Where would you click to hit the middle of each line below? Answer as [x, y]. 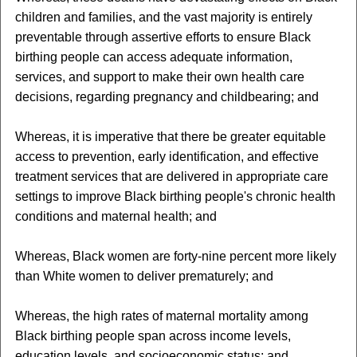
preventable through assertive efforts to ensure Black [163, 37]
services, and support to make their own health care [159, 77]
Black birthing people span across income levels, [153, 336]
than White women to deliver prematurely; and [144, 276]
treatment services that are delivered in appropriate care [171, 177]
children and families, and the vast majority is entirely [163, 17]
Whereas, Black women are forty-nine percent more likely [175, 256]
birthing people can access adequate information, [153, 57]
